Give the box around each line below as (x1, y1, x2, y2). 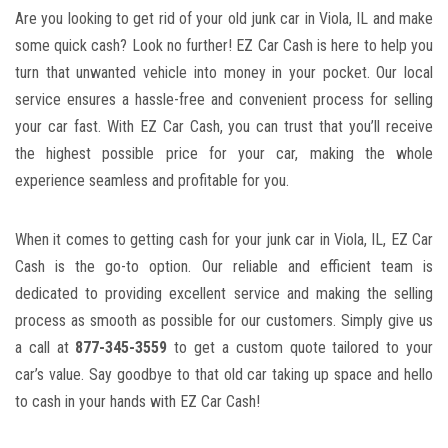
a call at (15, 338, 76, 358)
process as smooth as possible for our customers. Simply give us (15, 311, 433, 331)
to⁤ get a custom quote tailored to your (167, 338, 434, 358)
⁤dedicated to (15, 284, 106, 304)
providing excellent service (105, 284, 280, 304)
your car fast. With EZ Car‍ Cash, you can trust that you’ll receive (15, 117, 433, 137)
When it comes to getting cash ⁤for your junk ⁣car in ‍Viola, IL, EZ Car (15, 230, 433, 250)
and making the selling (279, 284, 433, 304)
